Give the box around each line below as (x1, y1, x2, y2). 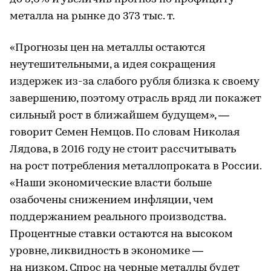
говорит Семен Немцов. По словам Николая (10, 127, 240, 139)
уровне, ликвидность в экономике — (10, 246, 203, 257)
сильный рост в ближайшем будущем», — (10, 110, 229, 122)
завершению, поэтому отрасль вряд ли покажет (10, 93, 261, 105)
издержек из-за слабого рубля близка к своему (10, 76, 259, 88)
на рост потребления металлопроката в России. (10, 161, 261, 172)
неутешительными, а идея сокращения (10, 59, 215, 71)
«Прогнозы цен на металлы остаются (10, 42, 205, 54)
